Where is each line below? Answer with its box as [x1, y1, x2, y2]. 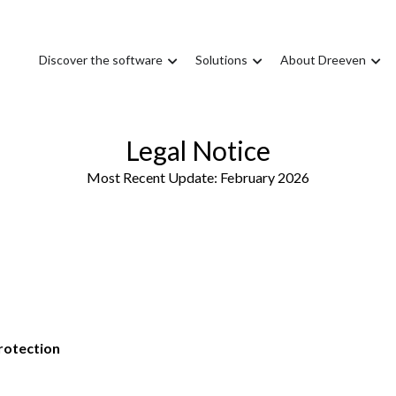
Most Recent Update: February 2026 [87, 169, 309, 187]
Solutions [195, 52, 247, 67]
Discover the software [39, 52, 163, 67]
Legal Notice [126, 134, 270, 167]
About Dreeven [280, 52, 366, 67]
